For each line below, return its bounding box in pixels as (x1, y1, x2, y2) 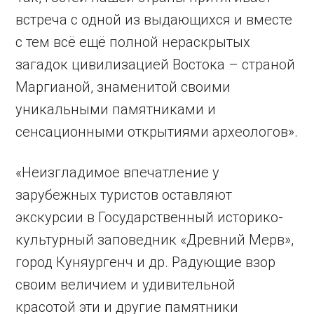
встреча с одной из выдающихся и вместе (15, 11, 293, 29)
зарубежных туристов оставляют (15, 186, 233, 204)
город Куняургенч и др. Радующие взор (15, 254, 276, 271)
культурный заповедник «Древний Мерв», (15, 231, 294, 249)
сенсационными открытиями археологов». (15, 123, 299, 141)
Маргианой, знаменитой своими (15, 78, 231, 96)
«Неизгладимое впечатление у (15, 164, 220, 182)
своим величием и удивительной (15, 276, 236, 294)
